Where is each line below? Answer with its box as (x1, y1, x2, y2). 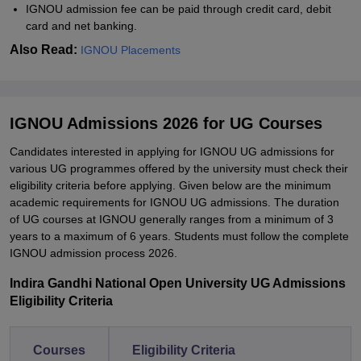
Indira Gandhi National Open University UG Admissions (10, 276, 346, 290)
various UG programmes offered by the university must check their (10, 162, 348, 175)
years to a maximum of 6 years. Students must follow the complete (10, 230, 349, 243)
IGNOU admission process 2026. (10, 247, 177, 259)
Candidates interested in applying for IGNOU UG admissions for (10, 145, 334, 158)
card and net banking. (26, 19, 140, 32)
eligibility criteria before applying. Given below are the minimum (10, 179, 331, 192)
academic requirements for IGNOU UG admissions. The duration (10, 196, 339, 209)
